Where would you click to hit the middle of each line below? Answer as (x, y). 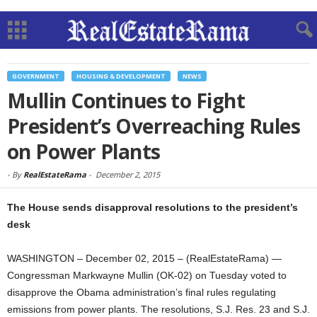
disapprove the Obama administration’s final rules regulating (142, 292)
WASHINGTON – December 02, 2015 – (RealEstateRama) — (144, 258)
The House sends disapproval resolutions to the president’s (152, 207)
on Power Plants (84, 151)
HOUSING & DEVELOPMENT (121, 76)
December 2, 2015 (128, 174)
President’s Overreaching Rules (154, 126)
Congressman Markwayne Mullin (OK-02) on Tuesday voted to (147, 275)
